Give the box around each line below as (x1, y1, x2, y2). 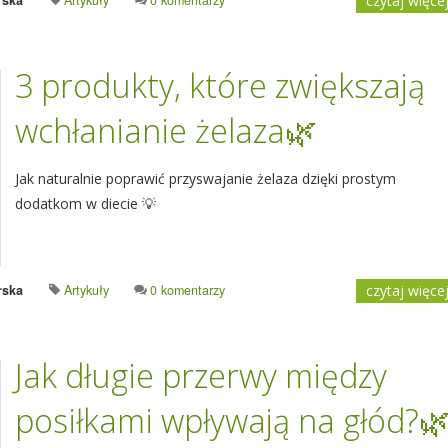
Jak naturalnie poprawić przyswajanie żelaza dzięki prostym (15, 169, 396, 188)
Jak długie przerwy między (15, 354, 387, 397)
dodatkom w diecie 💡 (15, 194, 156, 213)
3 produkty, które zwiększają (15, 64, 425, 107)
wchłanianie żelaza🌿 (15, 109, 317, 152)
